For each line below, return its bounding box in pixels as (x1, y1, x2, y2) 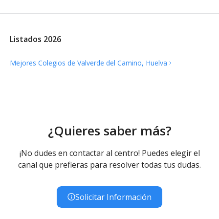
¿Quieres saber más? (47, 121, 172, 139)
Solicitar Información (75, 191, 152, 202)
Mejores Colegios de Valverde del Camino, (10, 58, 146, 67)
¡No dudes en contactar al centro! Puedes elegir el (19, 147, 200, 158)
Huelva (146, 58, 167, 67)
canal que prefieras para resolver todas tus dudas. (18, 159, 201, 170)
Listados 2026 (10, 33, 61, 44)
